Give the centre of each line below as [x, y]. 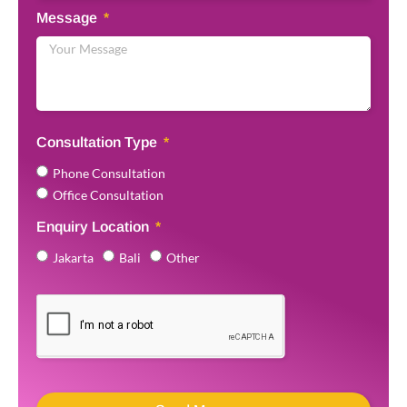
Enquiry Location [94, 226]
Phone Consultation [109, 173]
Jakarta [73, 257]
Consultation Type [99, 142]
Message [69, 17]
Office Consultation [108, 194]
